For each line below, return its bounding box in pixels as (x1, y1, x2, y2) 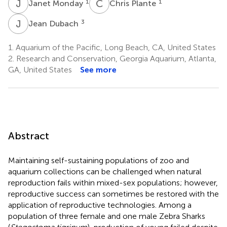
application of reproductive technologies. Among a (8, 200, 192, 210)
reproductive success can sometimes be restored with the (8, 188, 219, 199)
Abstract (8, 129, 49, 142)
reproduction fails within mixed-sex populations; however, (8, 177, 218, 187)
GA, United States (8, 64, 72, 74)
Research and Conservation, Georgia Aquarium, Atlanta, (14, 53, 216, 63)
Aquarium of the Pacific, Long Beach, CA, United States (14, 42, 216, 52)
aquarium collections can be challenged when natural (8, 166, 202, 176)
